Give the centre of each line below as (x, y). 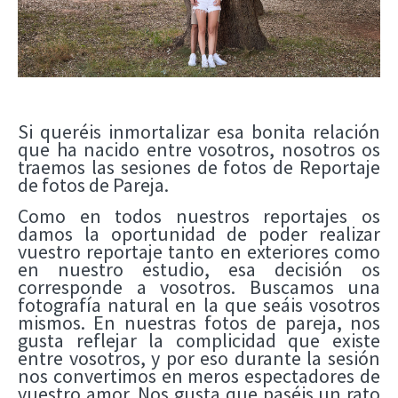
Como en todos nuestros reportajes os (199, 216)
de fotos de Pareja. (93, 185)
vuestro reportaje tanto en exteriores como (199, 252)
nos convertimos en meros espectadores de (199, 376)
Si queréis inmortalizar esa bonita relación (199, 132)
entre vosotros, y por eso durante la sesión (199, 358)
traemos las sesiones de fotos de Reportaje (199, 167)
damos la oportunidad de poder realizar (199, 234)
